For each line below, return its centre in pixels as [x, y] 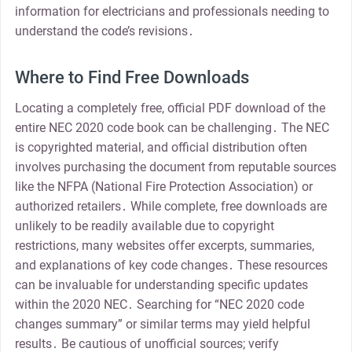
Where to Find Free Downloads [132, 77]
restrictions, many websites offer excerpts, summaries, [164, 245]
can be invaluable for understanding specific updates [161, 284]
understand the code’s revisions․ [104, 31]
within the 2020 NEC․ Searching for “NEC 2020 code [159, 304]
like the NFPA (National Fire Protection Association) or [163, 186]
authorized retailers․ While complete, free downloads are [170, 206]
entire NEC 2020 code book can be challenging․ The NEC [172, 127]
